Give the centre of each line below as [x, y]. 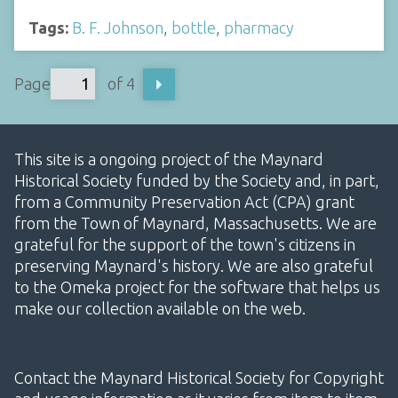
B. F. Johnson [118, 28]
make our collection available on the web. [160, 308]
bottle [194, 28]
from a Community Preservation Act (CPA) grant [184, 202]
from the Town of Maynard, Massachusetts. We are [195, 223]
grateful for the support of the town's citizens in [185, 244]
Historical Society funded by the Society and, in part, [197, 180]
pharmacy [259, 28]
